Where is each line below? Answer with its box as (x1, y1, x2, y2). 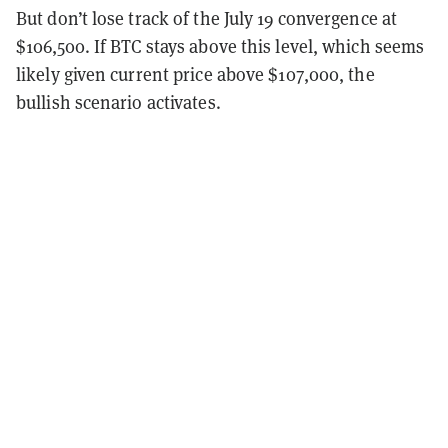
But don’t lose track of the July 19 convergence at (16, 7, 398, 31)
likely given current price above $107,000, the (16, 63, 375, 87)
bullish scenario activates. (16, 91, 221, 115)
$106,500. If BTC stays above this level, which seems (16, 35, 425, 59)
